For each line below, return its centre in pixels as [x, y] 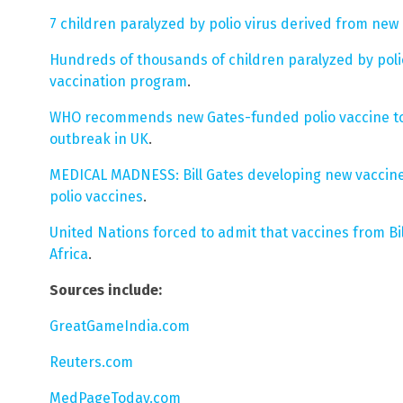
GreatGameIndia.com [120, 326]
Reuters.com [91, 362]
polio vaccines [96, 196]
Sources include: [106, 290]
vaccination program [118, 81]
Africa [69, 254]
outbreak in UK [99, 139]
